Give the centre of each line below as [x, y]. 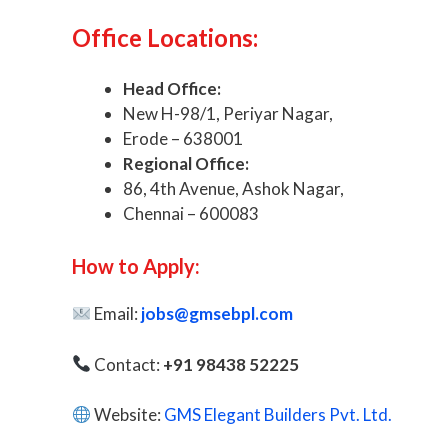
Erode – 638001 [183, 138]
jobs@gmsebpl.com [217, 314]
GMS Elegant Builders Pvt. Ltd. [278, 415]
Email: [116, 314]
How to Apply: [136, 266]
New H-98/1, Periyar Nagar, [228, 113]
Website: [126, 415]
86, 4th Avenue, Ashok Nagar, [233, 188]
